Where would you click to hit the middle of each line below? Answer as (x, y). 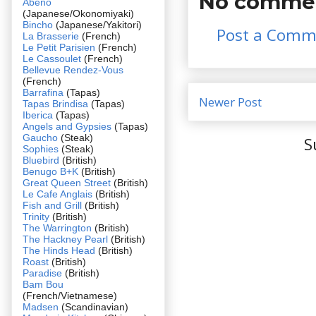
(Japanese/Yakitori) (99, 24)
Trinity (37, 216)
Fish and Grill (52, 205)
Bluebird (42, 160)
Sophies (42, 148)
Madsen (42, 306)
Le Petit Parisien (59, 47)
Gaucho (42, 137)
